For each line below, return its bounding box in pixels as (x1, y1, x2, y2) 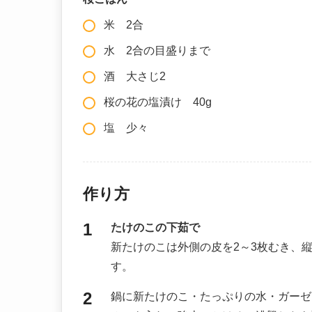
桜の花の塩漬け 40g (104, 95, 212, 108)
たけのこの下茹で (111, 221, 200, 233)
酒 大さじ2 (104, 70, 166, 82)
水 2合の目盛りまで (104, 44, 210, 56)
